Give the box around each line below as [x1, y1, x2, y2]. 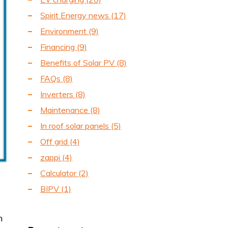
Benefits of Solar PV [40, 58, 117, 68]
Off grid [40, 136, 70, 147]
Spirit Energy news [40, 10, 111, 21]
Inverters [40, 89, 76, 100]
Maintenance [40, 105, 91, 116]
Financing [40, 42, 77, 52]
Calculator [40, 168, 79, 179]
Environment [40, 26, 89, 37]
